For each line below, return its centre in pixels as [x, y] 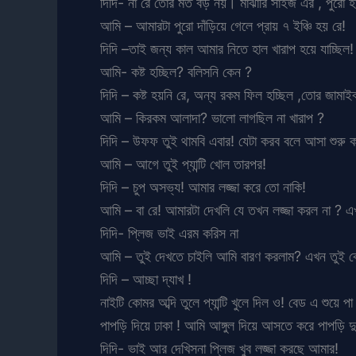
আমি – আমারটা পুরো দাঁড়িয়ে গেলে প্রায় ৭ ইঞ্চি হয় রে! [223, 25]
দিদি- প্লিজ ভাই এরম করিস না [169, 233]
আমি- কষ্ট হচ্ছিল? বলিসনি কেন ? [176, 72]
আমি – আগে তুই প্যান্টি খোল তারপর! [183, 164]
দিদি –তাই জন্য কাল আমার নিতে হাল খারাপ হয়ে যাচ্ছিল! [227, 48]
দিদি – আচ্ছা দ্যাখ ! [146, 279]
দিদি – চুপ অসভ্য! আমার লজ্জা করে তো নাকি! [203, 187]
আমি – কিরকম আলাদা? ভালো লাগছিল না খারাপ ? [212, 118]
